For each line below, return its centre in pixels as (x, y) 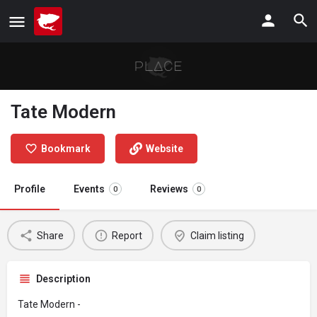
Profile (30, 189)
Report (127, 235)
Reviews (169, 189)
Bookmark (66, 149)
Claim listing (217, 235)
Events (89, 189)
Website (165, 149)
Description (63, 279)
